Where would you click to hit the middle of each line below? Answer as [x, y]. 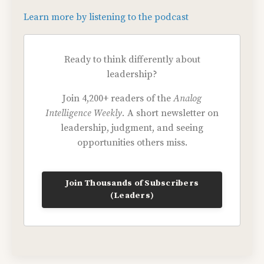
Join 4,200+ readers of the [118, 99]
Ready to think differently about [132, 60]
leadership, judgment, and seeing [132, 128]
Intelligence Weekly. [85, 113]
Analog [187, 99]
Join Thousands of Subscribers [132, 184]
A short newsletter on [172, 113]
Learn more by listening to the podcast [106, 17]
